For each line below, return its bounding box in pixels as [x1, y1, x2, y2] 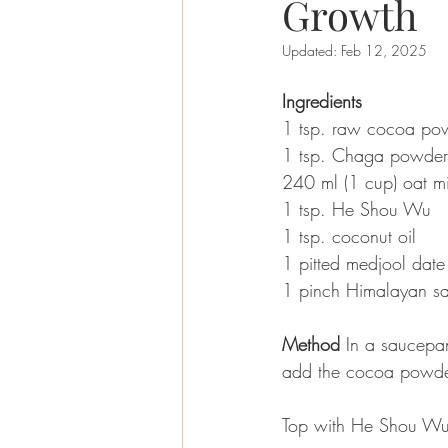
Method [282, 331, 340, 356]
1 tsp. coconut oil [282, 223, 422, 248]
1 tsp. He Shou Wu [282, 196, 437, 221]
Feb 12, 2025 [341, 40, 427, 60]
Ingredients [282, 88, 362, 113]
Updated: [282, 40, 341, 60]
